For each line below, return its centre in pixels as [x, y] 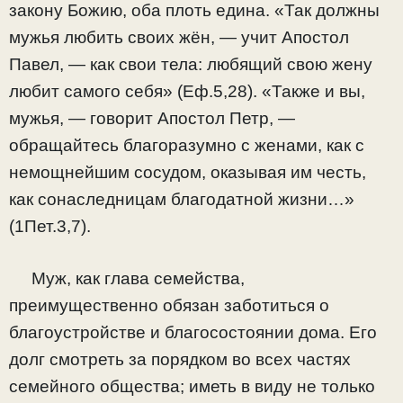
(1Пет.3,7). [50, 226]
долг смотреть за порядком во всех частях [180, 360]
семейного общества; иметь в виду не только [192, 387]
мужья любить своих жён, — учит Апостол [179, 37]
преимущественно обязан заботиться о [169, 306]
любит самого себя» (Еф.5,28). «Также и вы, [187, 91]
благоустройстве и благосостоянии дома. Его [193, 333]
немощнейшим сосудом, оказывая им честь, [188, 172]
